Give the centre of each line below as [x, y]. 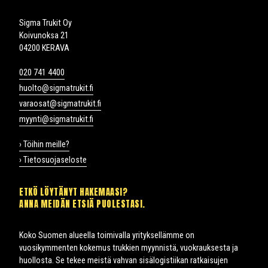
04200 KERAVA [44, 48]
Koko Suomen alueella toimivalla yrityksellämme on [107, 236]
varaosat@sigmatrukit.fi [60, 104]
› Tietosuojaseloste [53, 160]
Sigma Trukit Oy [45, 23]
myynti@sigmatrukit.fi [56, 120]
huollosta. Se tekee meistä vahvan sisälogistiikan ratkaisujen [124, 261]
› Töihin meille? [44, 145]
